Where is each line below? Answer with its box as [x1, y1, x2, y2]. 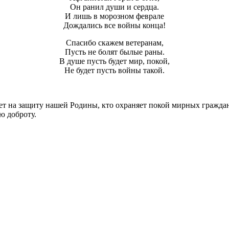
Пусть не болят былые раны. [64, 48, 165, 57]
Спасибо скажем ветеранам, [65, 38, 164, 48]
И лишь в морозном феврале [65, 12, 164, 21]
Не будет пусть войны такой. [64, 66, 165, 75]
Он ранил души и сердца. [70, 3, 159, 12]
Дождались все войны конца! [63, 21, 166, 30]
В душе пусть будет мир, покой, [59, 57, 170, 66]
